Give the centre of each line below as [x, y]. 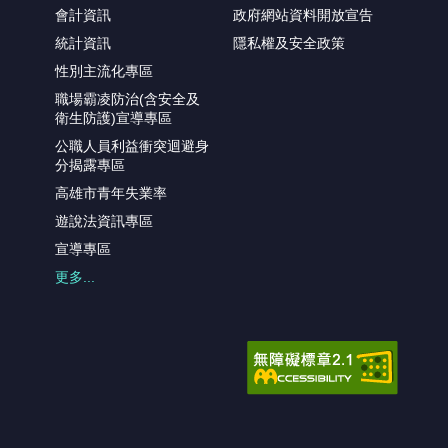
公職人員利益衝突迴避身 [131, 146]
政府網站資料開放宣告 [303, 15]
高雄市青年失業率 [110, 193]
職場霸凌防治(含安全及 [127, 99]
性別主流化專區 [103, 71]
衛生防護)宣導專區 [113, 118]
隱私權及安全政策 [289, 43]
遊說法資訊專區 [103, 221]
